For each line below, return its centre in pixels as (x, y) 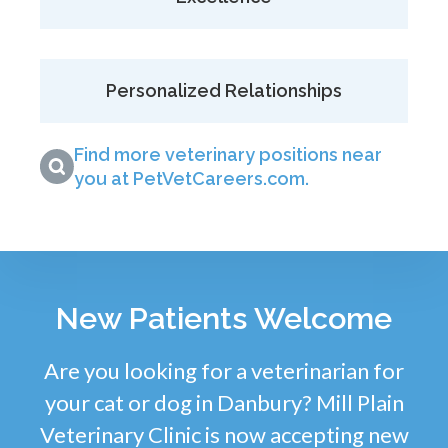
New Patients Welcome (224, 317)
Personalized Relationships (224, 90)
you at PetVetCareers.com (190, 178)
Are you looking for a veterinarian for (224, 370)
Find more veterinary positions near (228, 154)
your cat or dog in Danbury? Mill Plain (224, 402)
